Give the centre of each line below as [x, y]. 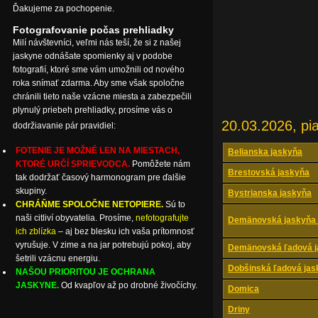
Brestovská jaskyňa [269, 172]
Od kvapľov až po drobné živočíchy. [129, 285]
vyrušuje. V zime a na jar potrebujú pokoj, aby [103, 245]
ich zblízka [36, 231]
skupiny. [31, 191]
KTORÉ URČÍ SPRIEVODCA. [73, 164]
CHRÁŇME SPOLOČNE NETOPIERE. [89, 204]
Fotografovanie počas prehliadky [93, 30]
